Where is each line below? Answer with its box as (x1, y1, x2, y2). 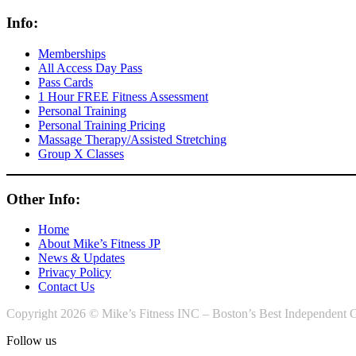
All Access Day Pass (38, 61, 142, 75)
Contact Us (38, 280, 95, 294)
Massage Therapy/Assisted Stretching (38, 133, 226, 146)
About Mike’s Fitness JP (38, 237, 161, 251)
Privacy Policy (38, 265, 111, 280)
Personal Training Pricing (38, 118, 165, 132)
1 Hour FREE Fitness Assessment (38, 90, 208, 103)
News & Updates (38, 251, 125, 265)
